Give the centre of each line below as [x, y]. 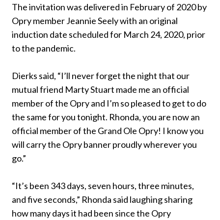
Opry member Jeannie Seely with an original [95, 20]
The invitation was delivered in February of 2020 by [109, 7]
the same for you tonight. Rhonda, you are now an [106, 117]
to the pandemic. [44, 48]
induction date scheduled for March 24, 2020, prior [109, 34]
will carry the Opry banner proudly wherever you [104, 144]
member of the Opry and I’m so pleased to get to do [109, 103]
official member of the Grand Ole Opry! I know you [108, 130]
